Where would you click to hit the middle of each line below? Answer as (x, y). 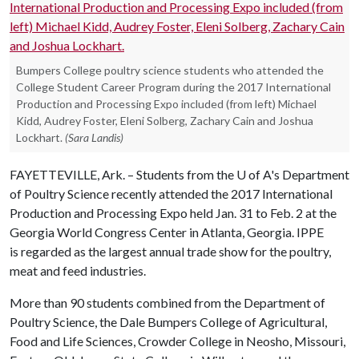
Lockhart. (39, 137)
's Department (310, 174)
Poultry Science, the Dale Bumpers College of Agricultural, (168, 322)
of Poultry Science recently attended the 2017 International (171, 194)
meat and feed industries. (78, 270)
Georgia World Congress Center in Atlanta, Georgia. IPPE (167, 232)
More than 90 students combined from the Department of (167, 303)
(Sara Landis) (94, 137)
